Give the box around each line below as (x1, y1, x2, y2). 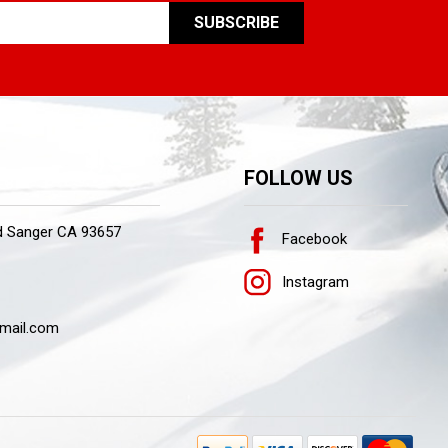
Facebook (278, 230, 348, 249)
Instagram (278, 272, 350, 291)
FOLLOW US (244, 166, 354, 191)
